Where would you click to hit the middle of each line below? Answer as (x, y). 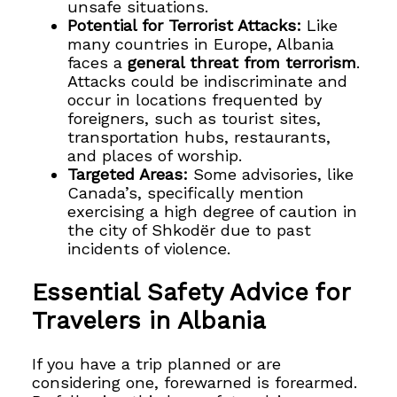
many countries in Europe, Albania (201, 43)
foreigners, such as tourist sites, (195, 118)
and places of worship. (155, 155)
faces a (98, 62)
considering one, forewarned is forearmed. (195, 383)
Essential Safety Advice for (191, 292)
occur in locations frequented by (195, 99)
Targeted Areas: (128, 174)
